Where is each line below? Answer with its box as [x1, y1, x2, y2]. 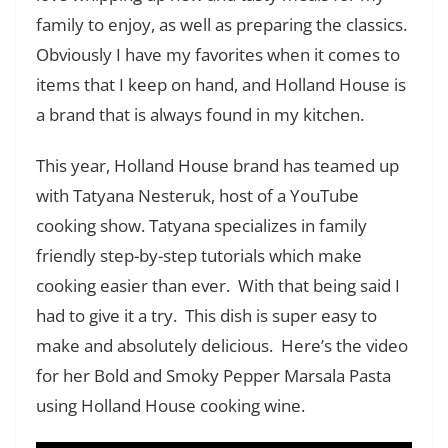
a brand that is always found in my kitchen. [36, 102, 364, 126]
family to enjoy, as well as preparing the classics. [36, 12, 407, 36]
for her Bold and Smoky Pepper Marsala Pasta [36, 363, 391, 387]
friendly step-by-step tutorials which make [36, 243, 362, 267]
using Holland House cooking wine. [36, 393, 305, 417]
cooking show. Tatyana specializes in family [36, 213, 367, 237]
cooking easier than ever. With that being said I [36, 273, 400, 297]
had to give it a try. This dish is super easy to [36, 303, 377, 327]
